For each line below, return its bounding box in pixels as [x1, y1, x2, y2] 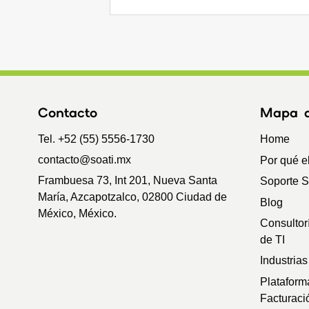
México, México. [38, 207, 117, 219]
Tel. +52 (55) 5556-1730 [38, 133, 155, 146]
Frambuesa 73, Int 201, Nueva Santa [38, 174, 218, 186]
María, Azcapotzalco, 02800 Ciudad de [38, 190, 228, 203]
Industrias [259, 255, 308, 267]
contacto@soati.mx [38, 153, 132, 166]
